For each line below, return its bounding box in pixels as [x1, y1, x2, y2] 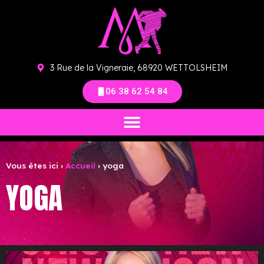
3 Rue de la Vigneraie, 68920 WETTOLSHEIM [49, 62, 227, 73]
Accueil [65, 160, 95, 170]
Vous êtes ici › [6, 160, 65, 170]
